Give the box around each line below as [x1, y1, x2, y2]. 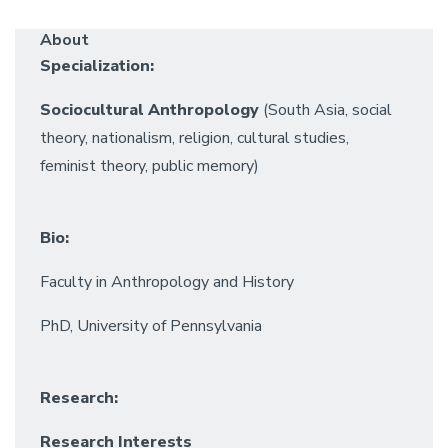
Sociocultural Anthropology [40, 98, 259, 121]
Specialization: [40, 54, 154, 77]
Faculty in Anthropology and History [40, 270, 294, 293]
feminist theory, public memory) [40, 154, 259, 177]
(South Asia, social [259, 98, 392, 121]
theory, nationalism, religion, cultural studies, [40, 126, 349, 149]
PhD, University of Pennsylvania [40, 314, 262, 337]
